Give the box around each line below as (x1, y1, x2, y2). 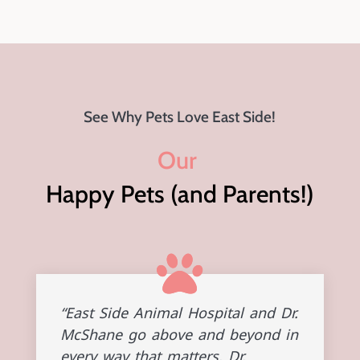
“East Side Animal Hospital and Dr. (59, 304, 298, 322)
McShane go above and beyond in (59, 325, 298, 344)
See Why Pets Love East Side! (84, 108, 276, 127)
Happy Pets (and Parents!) (45, 178, 314, 209)
